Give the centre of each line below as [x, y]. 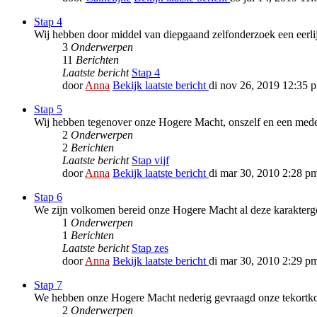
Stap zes [150, 248]
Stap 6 [48, 197]
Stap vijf [150, 161]
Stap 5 [48, 110]
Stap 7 [48, 285]
